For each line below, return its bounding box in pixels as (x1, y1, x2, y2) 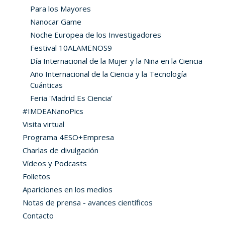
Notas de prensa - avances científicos (23, 197, 153, 208)
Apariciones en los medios (23, 184, 113, 195)
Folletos (23, 171, 50, 182)
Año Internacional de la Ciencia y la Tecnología (30, 69, 187, 79)
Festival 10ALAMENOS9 (30, 43, 112, 53)
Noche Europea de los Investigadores (30, 30, 161, 40)
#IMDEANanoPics (23, 106, 83, 117)
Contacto (23, 210, 54, 221)
